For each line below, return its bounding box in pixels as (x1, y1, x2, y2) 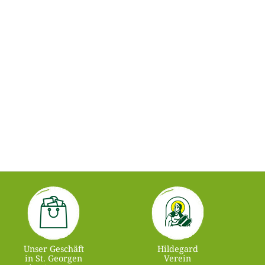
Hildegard (157, 243, 198, 254)
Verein (164, 252, 192, 264)
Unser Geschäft (23, 243, 84, 254)
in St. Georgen (25, 252, 83, 264)
